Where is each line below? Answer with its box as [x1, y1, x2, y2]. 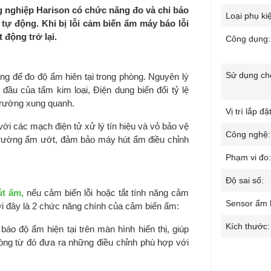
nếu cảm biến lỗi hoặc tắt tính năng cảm [23, 188, 189, 198]
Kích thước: [226, 221, 270, 231]
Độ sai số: [226, 175, 266, 185]
